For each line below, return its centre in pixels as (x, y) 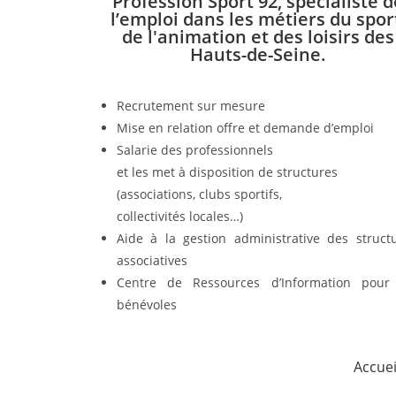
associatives (152, 261)
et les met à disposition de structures (227, 172)
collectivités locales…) (180, 217)
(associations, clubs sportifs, (199, 194)
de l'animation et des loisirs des (258, 37)
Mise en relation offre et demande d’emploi (245, 128)
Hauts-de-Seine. (258, 55)
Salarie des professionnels (195, 150)
